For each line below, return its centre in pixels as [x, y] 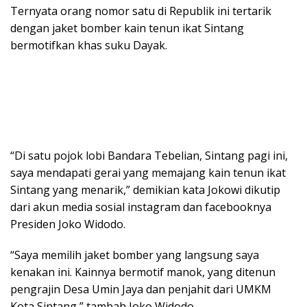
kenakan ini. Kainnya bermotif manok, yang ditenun [143, 272]
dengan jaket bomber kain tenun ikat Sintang [127, 28]
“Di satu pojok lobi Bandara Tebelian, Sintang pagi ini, [149, 156]
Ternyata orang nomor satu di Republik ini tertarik [141, 11]
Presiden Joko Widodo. [68, 224]
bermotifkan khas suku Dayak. [89, 46]
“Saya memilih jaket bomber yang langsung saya [135, 255]
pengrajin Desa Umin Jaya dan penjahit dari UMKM [141, 290]
